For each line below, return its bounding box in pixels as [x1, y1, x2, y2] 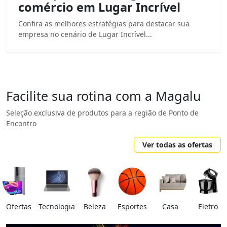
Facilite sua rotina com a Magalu [6, 87, 201, 104]
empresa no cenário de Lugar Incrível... [18, 29, 152, 39]
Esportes [118, 201, 147, 211]
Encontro [6, 118, 36, 128]
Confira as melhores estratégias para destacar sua [18, 18, 190, 28]
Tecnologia [38, 201, 75, 211]
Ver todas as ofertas [142, 139, 212, 149]
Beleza [83, 201, 106, 211]
